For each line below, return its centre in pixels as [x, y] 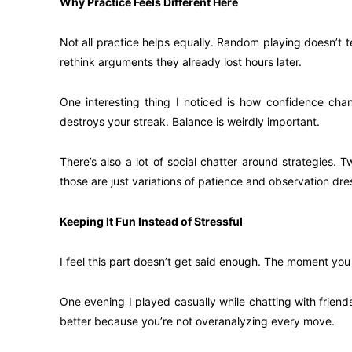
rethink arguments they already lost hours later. [181, 62]
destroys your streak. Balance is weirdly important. [190, 121]
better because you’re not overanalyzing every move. [197, 321]
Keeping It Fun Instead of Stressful [151, 221]
